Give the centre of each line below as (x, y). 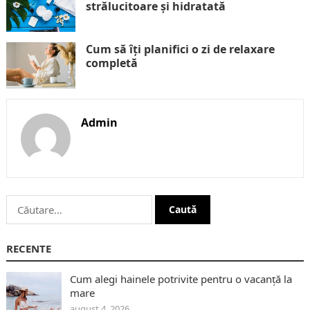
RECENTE (28, 248)
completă (111, 63)
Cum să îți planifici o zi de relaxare (180, 49)
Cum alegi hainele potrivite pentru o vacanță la (181, 279)
